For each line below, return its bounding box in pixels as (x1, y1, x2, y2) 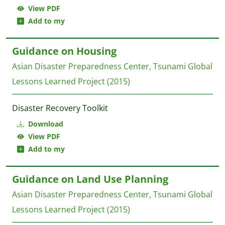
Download (26, 119, 63, 129)
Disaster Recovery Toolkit (12, 102, 108, 114)
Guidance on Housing (12, 44, 117, 58)
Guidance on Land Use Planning (12, 172, 168, 186)
